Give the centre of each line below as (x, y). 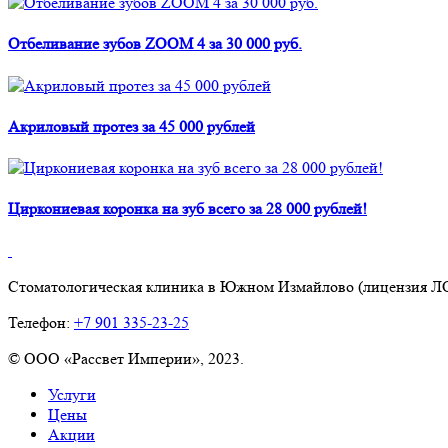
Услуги (72, 394)
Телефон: (41, 322)
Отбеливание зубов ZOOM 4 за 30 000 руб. (155, 44)
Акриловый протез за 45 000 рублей (131, 126)
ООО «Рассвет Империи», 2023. (134, 358)
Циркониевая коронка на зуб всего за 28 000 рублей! (187, 209)
